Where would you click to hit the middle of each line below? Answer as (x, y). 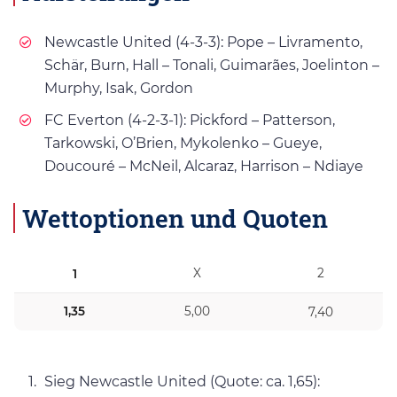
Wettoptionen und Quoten (175, 218)
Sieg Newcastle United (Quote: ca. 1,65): (182, 381)
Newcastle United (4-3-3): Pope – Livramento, (203, 43)
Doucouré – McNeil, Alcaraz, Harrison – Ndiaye (204, 167)
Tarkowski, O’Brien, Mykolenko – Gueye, (183, 144)
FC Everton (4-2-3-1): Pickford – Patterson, (190, 121)
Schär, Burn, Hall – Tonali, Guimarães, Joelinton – (212, 66)
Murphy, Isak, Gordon (119, 89)
